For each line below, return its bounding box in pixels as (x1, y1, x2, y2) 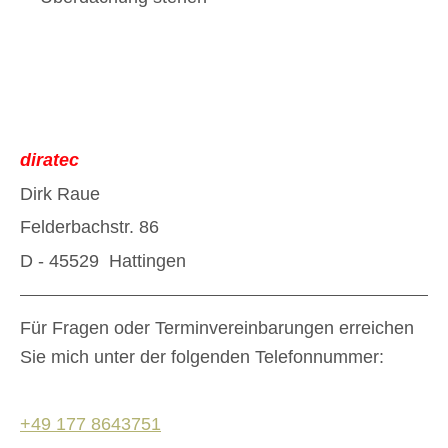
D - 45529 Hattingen (20, 251, 186, 272)
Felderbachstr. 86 (20, 217, 159, 238)
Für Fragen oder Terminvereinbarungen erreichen (20, 318, 414, 339)
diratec (20, 150, 79, 171)
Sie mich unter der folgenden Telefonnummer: (20, 347, 384, 368)
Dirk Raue (20, 183, 100, 204)
